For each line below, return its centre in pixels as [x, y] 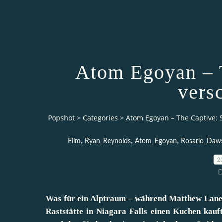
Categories [100, 118]
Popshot [61, 118]
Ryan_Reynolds [108, 141]
